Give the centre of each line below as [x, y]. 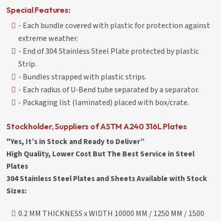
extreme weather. [48, 38]
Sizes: [17, 191]
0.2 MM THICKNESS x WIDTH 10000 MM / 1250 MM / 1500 [111, 213]
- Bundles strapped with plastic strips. [83, 77]
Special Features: [38, 10]
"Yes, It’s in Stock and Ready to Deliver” [76, 141]
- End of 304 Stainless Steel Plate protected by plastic [109, 51]
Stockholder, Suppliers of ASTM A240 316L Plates [97, 126]
